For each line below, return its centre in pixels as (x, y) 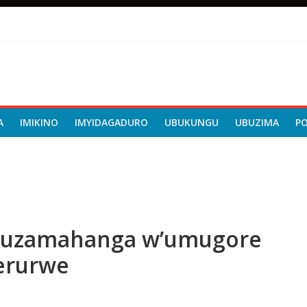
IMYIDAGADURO (111, 122)
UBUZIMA (257, 122)
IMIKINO (39, 122)
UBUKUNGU (192, 122)
